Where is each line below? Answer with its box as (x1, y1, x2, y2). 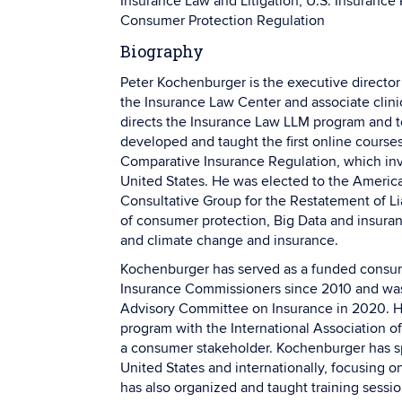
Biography (120, 40, 204, 62)
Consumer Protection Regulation (120, 12, 325, 30)
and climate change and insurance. (120, 232, 338, 249)
